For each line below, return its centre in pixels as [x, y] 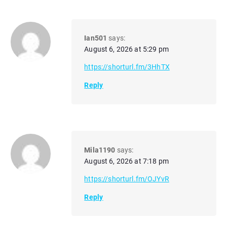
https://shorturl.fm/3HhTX [127, 67]
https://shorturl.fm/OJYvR [127, 179]
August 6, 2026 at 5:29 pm [126, 49]
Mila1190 [100, 150]
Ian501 [96, 38]
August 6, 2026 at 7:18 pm [126, 161]
